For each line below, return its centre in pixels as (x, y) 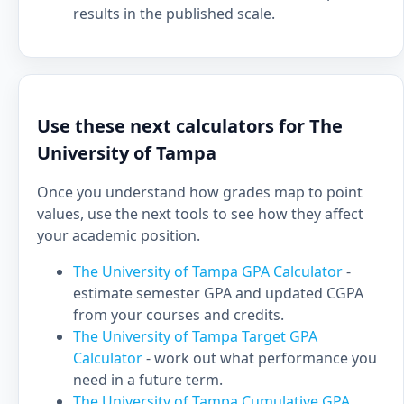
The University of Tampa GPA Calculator (210, 271)
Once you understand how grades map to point (200, 192)
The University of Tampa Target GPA (195, 336)
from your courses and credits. (179, 315)
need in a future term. (148, 380)
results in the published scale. (174, 14)
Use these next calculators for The (190, 126)
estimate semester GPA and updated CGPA (218, 293)
